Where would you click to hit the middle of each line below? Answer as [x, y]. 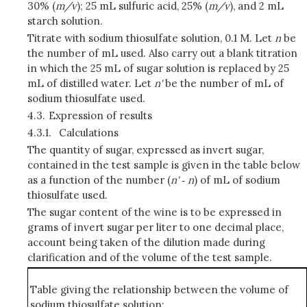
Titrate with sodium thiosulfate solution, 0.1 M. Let [151, 38]
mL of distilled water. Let [91, 83]
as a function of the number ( [99, 180]
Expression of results [100, 115]
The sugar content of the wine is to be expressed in [155, 212]
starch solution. [65, 21]
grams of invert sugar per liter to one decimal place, [156, 227]
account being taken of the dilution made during [146, 242]
